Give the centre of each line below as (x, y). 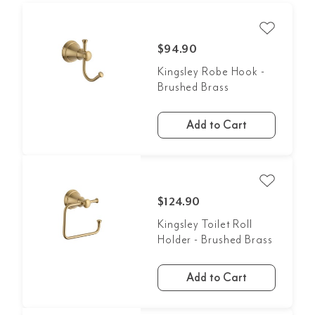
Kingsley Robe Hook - (211, 72)
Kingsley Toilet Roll (205, 224)
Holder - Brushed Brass (215, 240)
